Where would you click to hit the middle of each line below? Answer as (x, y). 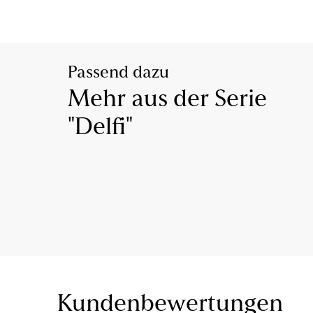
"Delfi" (100, 129)
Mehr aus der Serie (167, 101)
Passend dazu (118, 74)
